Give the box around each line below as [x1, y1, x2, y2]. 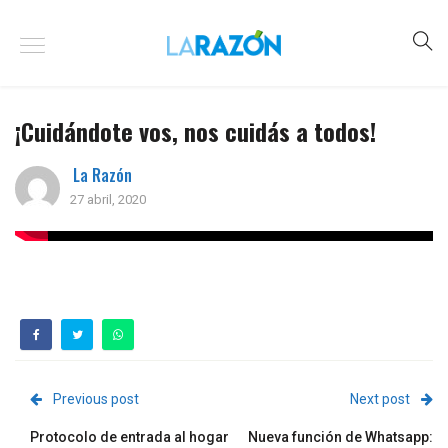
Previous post [53, 391, 139, 407]
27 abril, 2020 [70, 192, 146, 207]
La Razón [73, 163, 132, 187]
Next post [350, 391, 410, 407]
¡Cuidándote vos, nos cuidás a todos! [15, 113, 376, 149]
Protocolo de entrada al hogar [30, 429, 229, 445]
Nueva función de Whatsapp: [248, 429, 433, 445]
